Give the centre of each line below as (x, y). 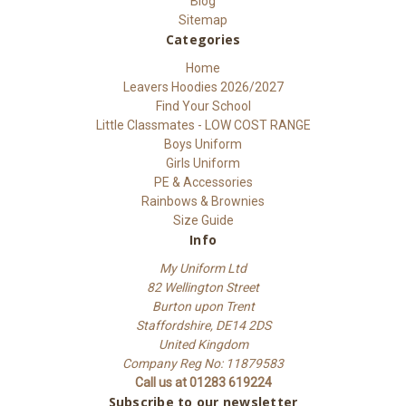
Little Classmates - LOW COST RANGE (203, 125)
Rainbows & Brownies (203, 201)
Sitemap (203, 19)
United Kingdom (203, 344)
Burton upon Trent (203, 306)
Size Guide (203, 220)
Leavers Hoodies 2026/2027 (203, 87)
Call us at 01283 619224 (203, 382)
